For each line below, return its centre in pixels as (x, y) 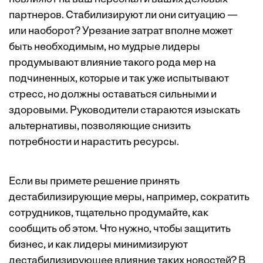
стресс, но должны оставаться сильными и (113, 95)
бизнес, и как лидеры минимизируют (98, 245)
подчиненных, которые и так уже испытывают (119, 79)
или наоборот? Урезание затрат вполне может (121, 32)
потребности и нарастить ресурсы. (94, 143)
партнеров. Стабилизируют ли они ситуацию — (123, 16)
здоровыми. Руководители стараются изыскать (124, 111)
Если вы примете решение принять (94, 182)
